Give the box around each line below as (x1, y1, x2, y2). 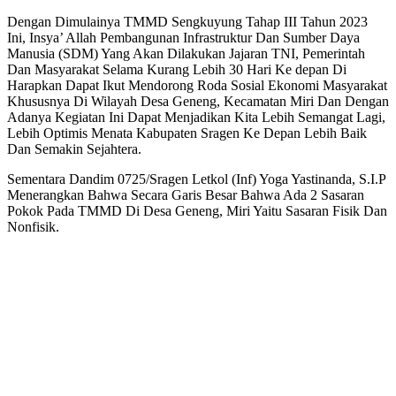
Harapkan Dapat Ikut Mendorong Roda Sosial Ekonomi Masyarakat (7, 77, 387, 93)
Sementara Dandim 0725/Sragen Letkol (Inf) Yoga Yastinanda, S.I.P (7, 171, 385, 187)
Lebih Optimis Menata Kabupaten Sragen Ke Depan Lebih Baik (7, 125, 367, 141)
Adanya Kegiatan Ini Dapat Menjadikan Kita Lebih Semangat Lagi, (7, 109, 385, 125)
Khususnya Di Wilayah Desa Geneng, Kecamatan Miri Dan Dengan (7, 93, 389, 109)
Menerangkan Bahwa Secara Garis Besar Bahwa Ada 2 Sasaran (7, 187, 364, 202)
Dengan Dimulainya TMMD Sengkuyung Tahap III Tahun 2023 (7, 13, 368, 29)
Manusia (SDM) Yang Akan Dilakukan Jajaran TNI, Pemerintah (7, 45, 365, 61)
